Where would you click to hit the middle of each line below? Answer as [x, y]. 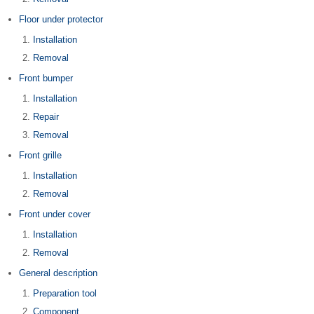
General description [58, 273]
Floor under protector [61, 19]
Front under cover [55, 214]
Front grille [40, 155]
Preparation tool [65, 293]
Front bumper [46, 78]
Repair [46, 117]
